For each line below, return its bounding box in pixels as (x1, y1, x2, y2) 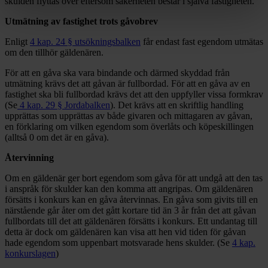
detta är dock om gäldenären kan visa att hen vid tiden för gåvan (5, 227, 246, 237)
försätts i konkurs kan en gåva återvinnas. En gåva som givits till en (5, 194, 258, 205)
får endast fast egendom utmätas (141, 36, 263, 47)
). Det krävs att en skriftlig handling (110, 100, 243, 111)
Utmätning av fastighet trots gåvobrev (5, 16, 158, 27)
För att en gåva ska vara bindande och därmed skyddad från (5, 68, 230, 78)
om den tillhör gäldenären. (5, 47, 106, 58)
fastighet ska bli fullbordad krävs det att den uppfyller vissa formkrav (5, 89, 263, 100)
